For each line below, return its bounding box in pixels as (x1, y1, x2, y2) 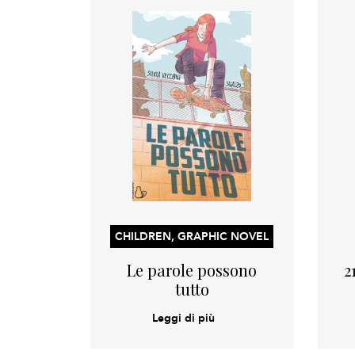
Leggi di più (152, 309, 216, 326)
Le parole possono (127, 259, 258, 281)
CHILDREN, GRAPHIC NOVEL (115, 227, 269, 245)
